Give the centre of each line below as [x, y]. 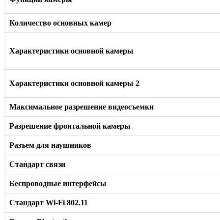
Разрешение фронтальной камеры [70, 126]
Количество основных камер [60, 23]
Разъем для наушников [50, 145]
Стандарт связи [37, 164]
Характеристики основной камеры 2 [74, 83]
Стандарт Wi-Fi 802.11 [49, 202]
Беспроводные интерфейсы [58, 183]
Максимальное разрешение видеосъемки [82, 107]
